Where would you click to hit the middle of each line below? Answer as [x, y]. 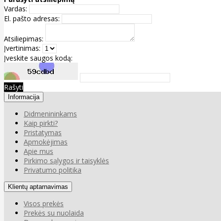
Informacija [24, 97]
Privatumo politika [53, 170]
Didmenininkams [50, 113]
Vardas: [16, 8]
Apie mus [38, 151]
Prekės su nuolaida [54, 213]
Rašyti [14, 87]
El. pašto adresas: [32, 18]
